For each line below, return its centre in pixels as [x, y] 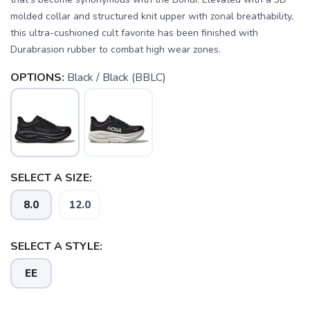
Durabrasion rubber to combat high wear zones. [116, 50]
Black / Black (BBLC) [117, 78]
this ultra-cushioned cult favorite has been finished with [134, 33]
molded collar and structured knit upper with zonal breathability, [152, 17]
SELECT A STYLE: [56, 247]
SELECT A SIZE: [51, 178]
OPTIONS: [37, 78]
